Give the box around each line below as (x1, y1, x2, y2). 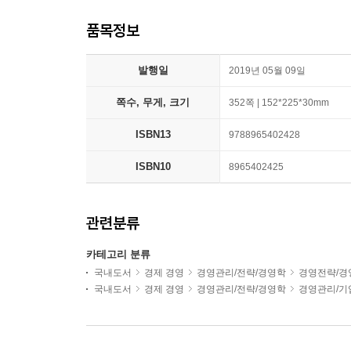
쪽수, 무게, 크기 (116, 96, 190, 108)
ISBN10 (135, 161, 171, 172)
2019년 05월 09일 (229, 65, 306, 76)
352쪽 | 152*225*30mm (229, 97, 329, 108)
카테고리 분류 (86, 248, 150, 260)
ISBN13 (135, 128, 171, 140)
